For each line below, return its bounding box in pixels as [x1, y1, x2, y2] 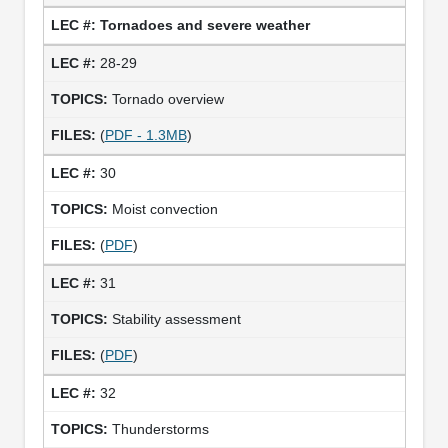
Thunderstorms [111, 420, 209, 437]
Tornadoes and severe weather [99, 16, 310, 33]
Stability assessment [111, 310, 241, 327]
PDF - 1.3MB [104, 126, 187, 143]
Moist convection [111, 200, 218, 217]
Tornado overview [111, 90, 224, 107]
